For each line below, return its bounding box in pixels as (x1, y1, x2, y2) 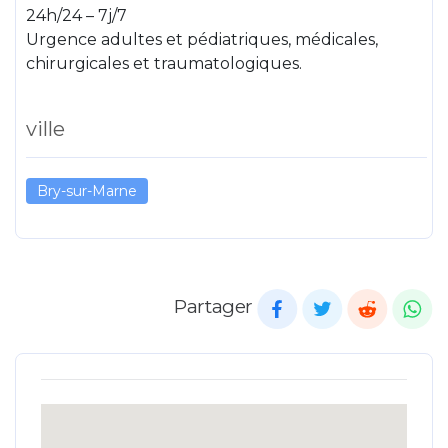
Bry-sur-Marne (37, 182, 137, 200)
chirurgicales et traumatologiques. (26, 54, 302, 73)
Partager (174, 294, 253, 319)
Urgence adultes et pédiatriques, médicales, (26, 30, 378, 49)
